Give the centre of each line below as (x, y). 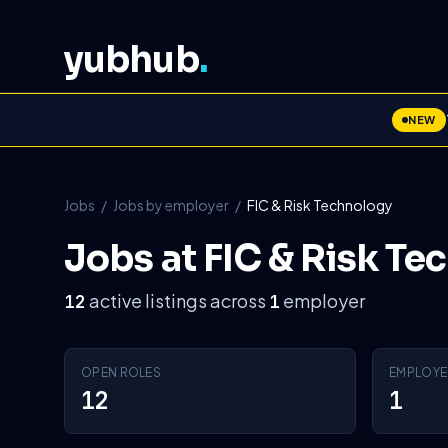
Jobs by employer (171, 205)
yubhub (131, 59)
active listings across (177, 300)
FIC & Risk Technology (320, 205)
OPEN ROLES (121, 372)
